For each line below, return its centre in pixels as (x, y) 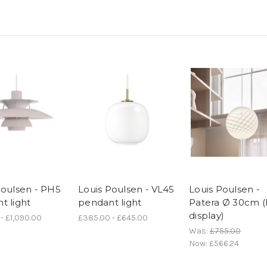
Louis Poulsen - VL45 (126, 190)
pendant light (110, 203)
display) (207, 216)
